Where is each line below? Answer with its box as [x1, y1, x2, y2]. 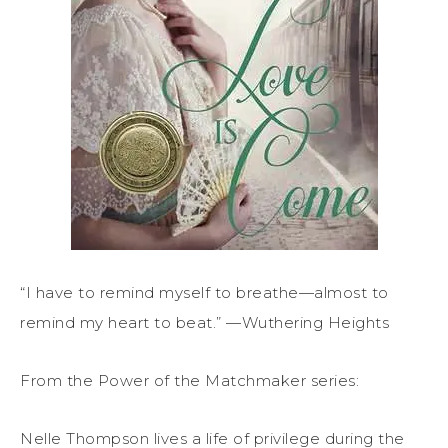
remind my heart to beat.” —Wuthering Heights [20, 312, 389, 332]
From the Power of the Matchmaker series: [20, 370, 359, 390]
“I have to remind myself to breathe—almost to [20, 282, 389, 302]
